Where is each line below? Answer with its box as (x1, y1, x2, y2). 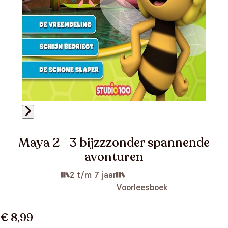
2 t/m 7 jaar (69, 169, 116, 180)
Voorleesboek (116, 182, 168, 192)
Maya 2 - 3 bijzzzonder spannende (18, 134, 210, 151)
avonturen (84, 149, 144, 165)
